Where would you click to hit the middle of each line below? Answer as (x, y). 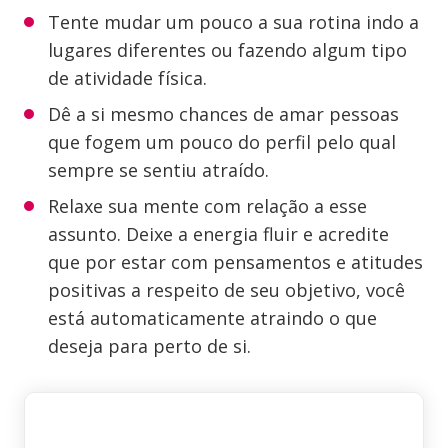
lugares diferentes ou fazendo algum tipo (227, 50)
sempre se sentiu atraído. (158, 170)
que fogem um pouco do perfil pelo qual (222, 142)
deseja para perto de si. (149, 346)
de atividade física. (127, 78)
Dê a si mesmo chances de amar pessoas (223, 114)
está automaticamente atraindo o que (212, 318)
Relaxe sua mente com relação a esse (207, 206)
